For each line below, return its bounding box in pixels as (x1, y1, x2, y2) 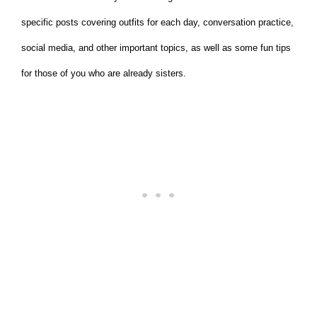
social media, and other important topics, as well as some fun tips (21, 42, 291, 54)
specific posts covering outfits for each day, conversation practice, (21, 17, 294, 28)
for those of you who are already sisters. (21, 68, 186, 79)
